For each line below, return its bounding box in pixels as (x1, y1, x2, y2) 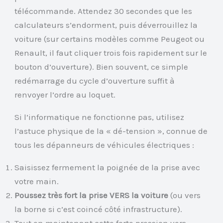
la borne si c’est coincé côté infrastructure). (14, 204, 183, 215)
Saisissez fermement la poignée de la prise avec (14, 162, 201, 173)
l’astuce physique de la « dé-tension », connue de (14, 126, 208, 136)
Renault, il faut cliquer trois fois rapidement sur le (14, 48, 208, 58)
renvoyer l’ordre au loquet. (14, 90, 116, 100)
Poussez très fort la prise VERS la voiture (14, 190, 169, 201)
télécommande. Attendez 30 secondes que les (14, 6, 193, 16)
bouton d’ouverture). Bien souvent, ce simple (14, 62, 189, 72)
